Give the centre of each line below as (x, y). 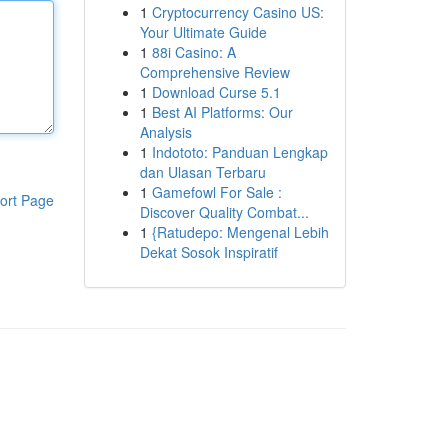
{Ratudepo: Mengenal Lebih (240, 232)
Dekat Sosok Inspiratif (208, 252)
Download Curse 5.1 (216, 92)
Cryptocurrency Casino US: (237, 12)
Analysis (165, 132)
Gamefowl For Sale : (216, 192)
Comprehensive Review (214, 72)
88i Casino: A (193, 52)
